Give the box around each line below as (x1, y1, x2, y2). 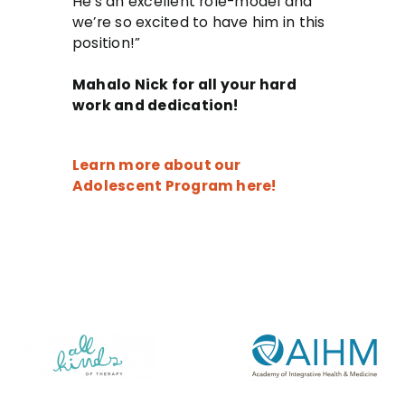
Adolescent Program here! (72, 175, 277, 195)
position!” (72, 33, 141, 52)
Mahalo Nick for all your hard (72, 74, 297, 94)
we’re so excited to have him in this (72, 12, 325, 32)
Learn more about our (72, 155, 241, 174)
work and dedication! (72, 95, 239, 115)
